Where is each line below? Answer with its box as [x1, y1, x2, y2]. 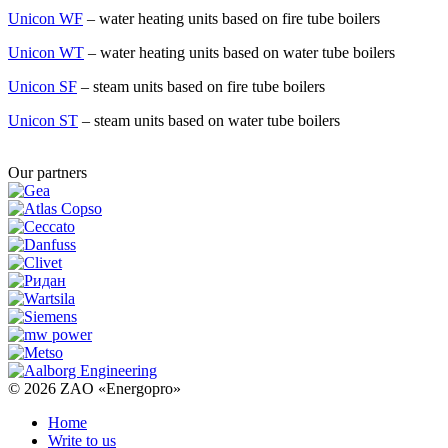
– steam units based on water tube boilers [78, 111, 340, 129]
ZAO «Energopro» [60, 379, 181, 397]
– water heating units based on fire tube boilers [83, 9, 380, 27]
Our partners [8, 163, 87, 181]
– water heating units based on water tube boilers [84, 43, 395, 61]
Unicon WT [8, 43, 84, 61]
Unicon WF [8, 9, 83, 27]
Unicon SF [8, 77, 77, 95]
